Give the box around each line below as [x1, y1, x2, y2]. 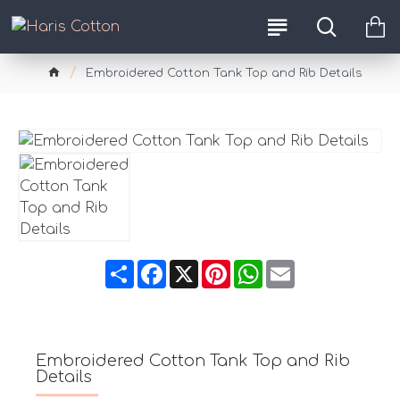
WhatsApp [262, 258, 337, 275]
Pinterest [229, 258, 294, 275]
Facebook [165, 258, 240, 275]
